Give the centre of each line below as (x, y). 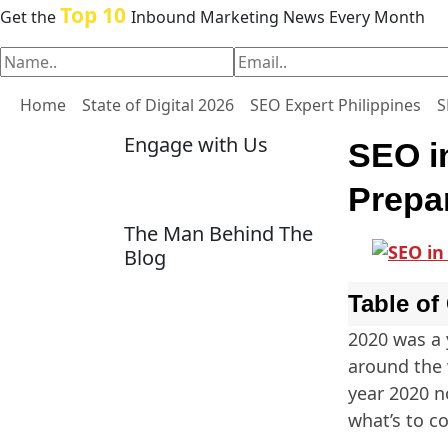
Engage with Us (196, 144)
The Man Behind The (218, 234)
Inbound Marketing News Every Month (278, 17)
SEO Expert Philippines (335, 105)
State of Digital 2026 (158, 105)
